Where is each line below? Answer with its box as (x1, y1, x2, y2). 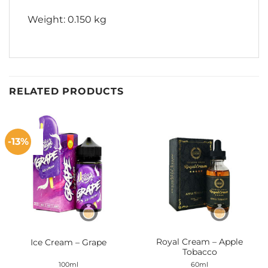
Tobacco (182, 247, 217, 257)
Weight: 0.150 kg (28, 13, 106, 25)
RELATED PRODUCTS (9, 85, 124, 97)
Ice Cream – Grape (31, 237, 106, 247)
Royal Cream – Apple (156, 237, 243, 247)
